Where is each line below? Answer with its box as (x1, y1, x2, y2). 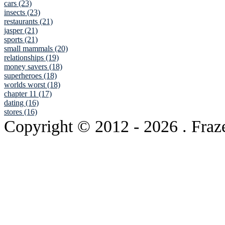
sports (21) (4, 35, 38, 44)
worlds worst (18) (4, 80, 60, 89)
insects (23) (4, 8, 40, 17)
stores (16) (4, 107, 37, 117)
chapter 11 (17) (4, 89, 52, 98)
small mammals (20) (4, 44, 68, 53)
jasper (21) (4, 26, 38, 35)
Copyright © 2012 (4, 117, 134, 136)
